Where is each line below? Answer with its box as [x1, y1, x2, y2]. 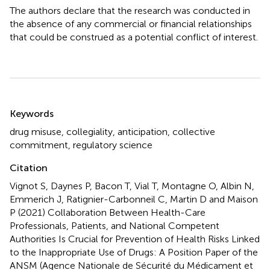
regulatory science [73, 139, 152, 151]
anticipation [118, 125, 168, 137]
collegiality [66, 125, 113, 137]
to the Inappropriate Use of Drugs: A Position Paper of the [10, 246, 258, 258]
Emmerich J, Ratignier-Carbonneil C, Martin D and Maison [10, 193, 258, 205]
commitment [10, 139, 68, 151]
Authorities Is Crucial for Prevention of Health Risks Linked [10, 233, 260, 245]
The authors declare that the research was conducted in [10, 4, 250, 16]
